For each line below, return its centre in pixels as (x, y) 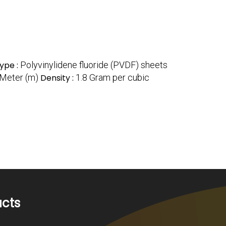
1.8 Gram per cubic (112, 77)
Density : (58, 78)
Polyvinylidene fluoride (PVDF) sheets (94, 65)
